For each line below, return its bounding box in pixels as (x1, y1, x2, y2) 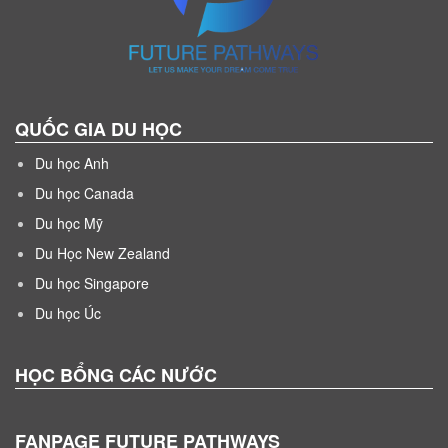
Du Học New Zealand (35, 242, 170, 263)
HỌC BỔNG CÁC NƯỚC (15, 361, 217, 388)
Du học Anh (35, 152, 109, 173)
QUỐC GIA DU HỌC (15, 115, 182, 142)
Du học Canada (35, 182, 134, 203)
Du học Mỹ (35, 212, 103, 233)
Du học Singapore (35, 272, 149, 293)
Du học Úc (35, 302, 101, 323)
